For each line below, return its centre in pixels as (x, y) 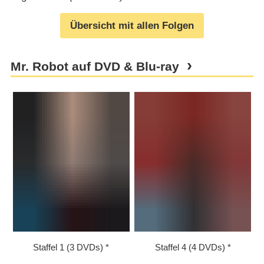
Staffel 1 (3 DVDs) (68, 247)
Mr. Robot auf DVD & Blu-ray (95, 66)
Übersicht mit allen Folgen (132, 25)
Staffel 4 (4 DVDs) (190, 247)
